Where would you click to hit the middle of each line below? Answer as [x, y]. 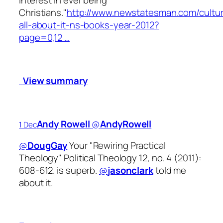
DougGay [47, 146]
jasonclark [130, 170]
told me [170, 170]
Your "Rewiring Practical [116, 146]
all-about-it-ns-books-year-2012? [89, 25]
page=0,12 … [44, 37]
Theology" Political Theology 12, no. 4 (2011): [110, 158]
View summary [55, 80]
